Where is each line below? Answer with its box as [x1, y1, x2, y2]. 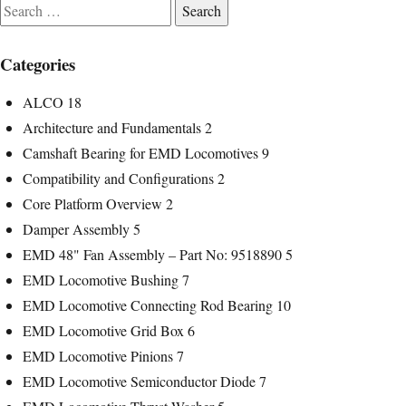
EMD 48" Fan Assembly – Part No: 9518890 [23, 244, 282, 264]
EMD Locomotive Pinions [23, 345, 173, 365]
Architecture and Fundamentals [23, 117, 201, 137]
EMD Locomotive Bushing [23, 269, 179, 289]
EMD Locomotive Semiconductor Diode [23, 371, 256, 391]
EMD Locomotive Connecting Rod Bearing [23, 295, 273, 314]
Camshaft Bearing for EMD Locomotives [23, 142, 258, 162]
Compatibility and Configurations [23, 168, 214, 188]
